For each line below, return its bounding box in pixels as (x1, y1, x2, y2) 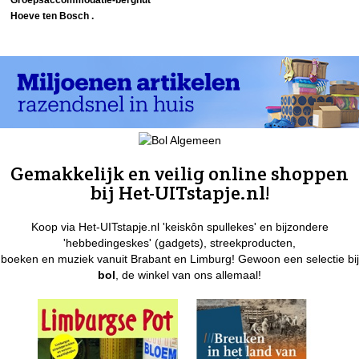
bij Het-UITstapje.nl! (90, 179, 269, 205)
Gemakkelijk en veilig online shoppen (10, 160, 349, 186)
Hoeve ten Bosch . (10, 10, 95, 22)
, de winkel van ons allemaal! (115, 268, 261, 281)
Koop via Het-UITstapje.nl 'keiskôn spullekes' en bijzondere (30, 220, 329, 233)
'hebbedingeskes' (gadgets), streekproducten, (63, 236, 296, 249)
